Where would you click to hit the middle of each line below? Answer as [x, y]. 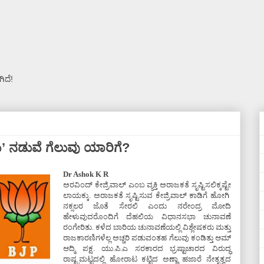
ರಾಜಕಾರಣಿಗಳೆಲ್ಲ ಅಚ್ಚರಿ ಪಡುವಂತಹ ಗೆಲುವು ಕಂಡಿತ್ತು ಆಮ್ [147, 238]
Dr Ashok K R [86, 174]
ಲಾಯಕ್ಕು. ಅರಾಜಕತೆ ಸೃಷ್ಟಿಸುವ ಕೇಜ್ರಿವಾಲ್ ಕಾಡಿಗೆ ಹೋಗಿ [147, 195]
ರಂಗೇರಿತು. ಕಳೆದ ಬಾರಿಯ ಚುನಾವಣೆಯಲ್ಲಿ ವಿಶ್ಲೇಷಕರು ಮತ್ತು [147, 227]
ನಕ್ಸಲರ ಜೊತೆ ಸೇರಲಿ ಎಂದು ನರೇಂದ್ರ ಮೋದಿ [147, 206]
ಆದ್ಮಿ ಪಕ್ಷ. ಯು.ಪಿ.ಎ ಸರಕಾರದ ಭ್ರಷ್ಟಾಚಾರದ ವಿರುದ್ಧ [147, 248]
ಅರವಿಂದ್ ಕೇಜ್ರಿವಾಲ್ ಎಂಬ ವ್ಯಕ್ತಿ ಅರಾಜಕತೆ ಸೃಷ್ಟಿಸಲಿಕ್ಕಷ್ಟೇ [147, 185]
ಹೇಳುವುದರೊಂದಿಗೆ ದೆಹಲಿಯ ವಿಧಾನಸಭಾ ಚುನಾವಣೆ [147, 217]
